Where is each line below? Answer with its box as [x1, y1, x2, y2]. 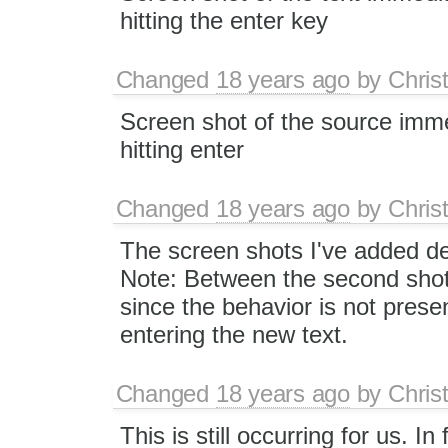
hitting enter [119, 135, 244, 163]
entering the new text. [119, 321, 348, 348]
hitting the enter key [119, 6, 328, 34]
